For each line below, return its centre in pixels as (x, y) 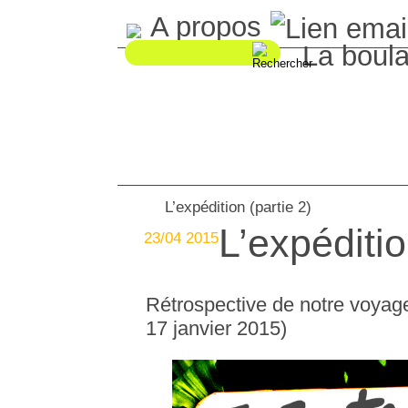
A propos (206, 27)
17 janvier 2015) (217, 328)
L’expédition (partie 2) (239, 208)
